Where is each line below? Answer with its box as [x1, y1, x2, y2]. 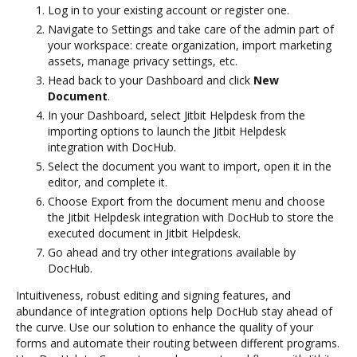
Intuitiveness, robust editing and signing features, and [16, 287, 291, 303]
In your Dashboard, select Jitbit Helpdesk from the [48, 107, 305, 123]
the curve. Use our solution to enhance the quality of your [16, 319, 313, 335]
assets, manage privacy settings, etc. [48, 53, 237, 69]
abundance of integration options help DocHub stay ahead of [16, 303, 332, 319]
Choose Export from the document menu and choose [48, 193, 325, 209]
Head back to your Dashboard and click [48, 72, 253, 88]
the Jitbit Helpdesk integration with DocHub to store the [48, 209, 334, 225]
